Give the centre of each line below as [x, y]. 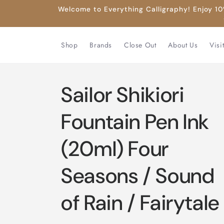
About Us [183, 45]
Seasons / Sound [138, 176]
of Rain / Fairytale [140, 203]
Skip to [27, 7]
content [28, 16]
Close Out [140, 45]
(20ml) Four [115, 149]
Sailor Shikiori [123, 95]
